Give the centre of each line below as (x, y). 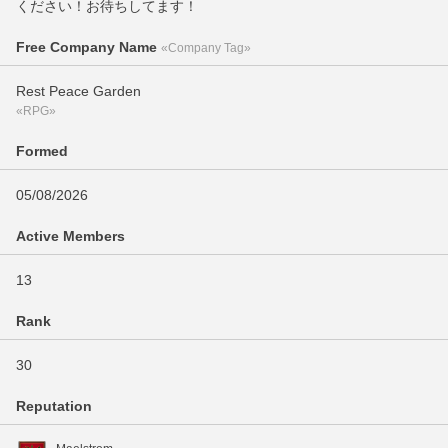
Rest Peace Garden (78, 91)
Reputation (54, 406)
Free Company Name (88, 47)
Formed (42, 151)
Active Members (70, 236)
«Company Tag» (205, 48)
